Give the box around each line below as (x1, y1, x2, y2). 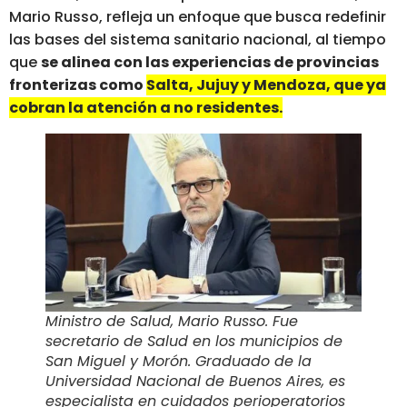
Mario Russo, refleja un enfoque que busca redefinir (9, 6, 386, 28)
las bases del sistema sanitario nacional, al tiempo (9, 29, 386, 51)
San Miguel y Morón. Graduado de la (45, 350, 312, 372)
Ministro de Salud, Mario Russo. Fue (45, 310, 298, 332)
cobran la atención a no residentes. (9, 97, 283, 119)
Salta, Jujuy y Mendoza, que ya (146, 74, 386, 96)
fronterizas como (9, 74, 146, 96)
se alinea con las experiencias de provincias (41, 52, 379, 74)
